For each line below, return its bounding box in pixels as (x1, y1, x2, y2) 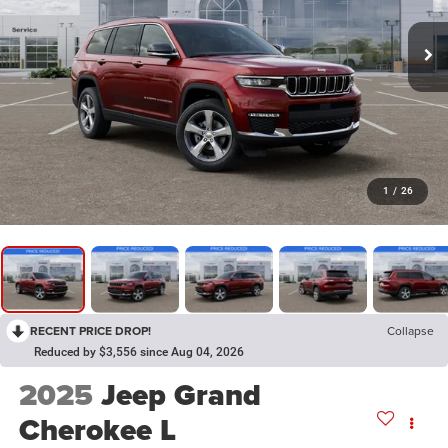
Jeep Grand (100, 373, 261, 418)
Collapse (387, 321, 434, 339)
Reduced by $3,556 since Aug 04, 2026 (34, 344, 244, 359)
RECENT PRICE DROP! (30, 321, 151, 339)
